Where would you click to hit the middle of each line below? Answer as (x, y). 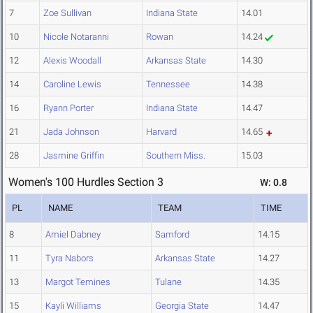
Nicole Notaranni (76, 37)
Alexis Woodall (72, 61)
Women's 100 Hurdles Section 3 (86, 182)
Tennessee (168, 85)
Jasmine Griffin (74, 156)
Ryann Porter (68, 108)
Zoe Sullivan (67, 13)
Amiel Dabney (73, 235)
